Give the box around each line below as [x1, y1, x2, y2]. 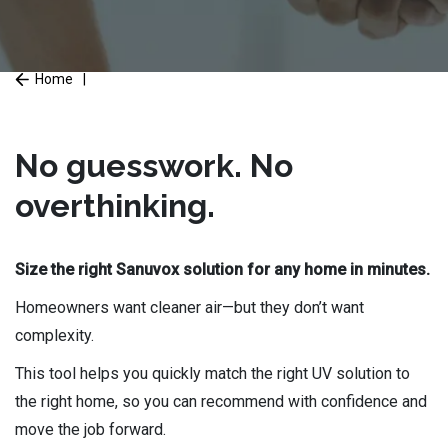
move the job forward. [15, 420, 166, 439]
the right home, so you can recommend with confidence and [15, 392, 427, 411]
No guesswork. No [15, 147, 293, 184]
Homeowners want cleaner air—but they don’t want [15, 298, 364, 317]
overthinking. [15, 187, 215, 224]
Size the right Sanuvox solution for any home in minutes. [15, 260, 430, 279]
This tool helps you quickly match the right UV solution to [15, 364, 410, 383]
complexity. [15, 326, 94, 345]
